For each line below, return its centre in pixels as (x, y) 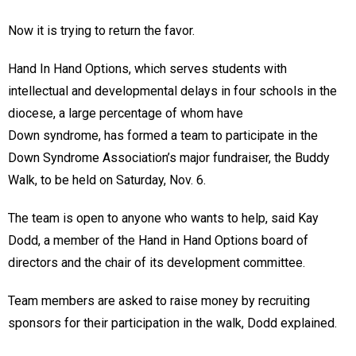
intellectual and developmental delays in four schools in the (172, 91)
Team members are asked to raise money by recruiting (159, 300)
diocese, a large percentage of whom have (126, 113)
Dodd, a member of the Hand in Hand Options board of (158, 240)
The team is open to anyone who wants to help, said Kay (163, 218)
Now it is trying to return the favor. (103, 30)
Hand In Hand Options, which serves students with (147, 68)
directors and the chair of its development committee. (158, 262)
